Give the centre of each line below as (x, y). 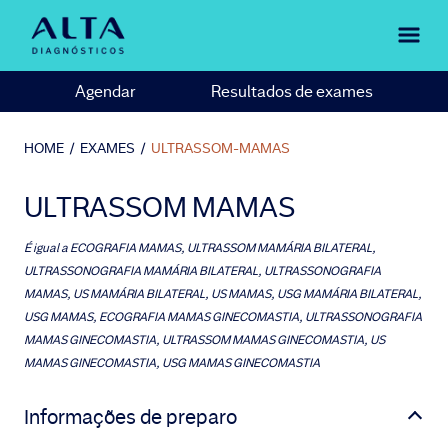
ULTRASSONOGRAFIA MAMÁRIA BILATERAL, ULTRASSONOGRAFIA (202, 271)
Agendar (105, 91)
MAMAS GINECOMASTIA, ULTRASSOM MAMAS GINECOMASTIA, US (204, 340)
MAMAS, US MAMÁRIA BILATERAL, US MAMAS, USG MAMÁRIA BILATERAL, (223, 294)
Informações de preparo (130, 417)
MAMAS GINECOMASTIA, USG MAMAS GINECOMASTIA (172, 363)
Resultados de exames (292, 91)
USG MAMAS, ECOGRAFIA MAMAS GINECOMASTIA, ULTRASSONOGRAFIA (223, 317)
